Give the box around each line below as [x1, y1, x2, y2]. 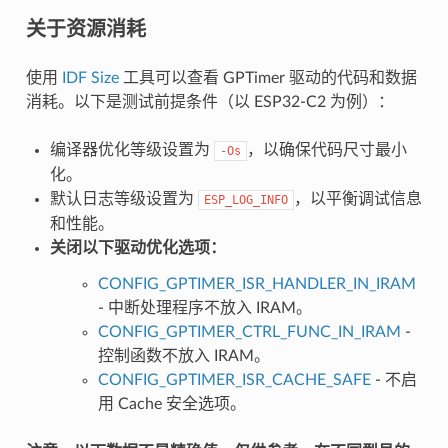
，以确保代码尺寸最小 [246, 142, 407, 159]
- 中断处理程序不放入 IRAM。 [97, 300, 312, 317]
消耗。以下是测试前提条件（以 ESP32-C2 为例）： [25, 94, 394, 111]
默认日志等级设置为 [49, 191, 198, 208]
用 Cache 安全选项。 [97, 396, 246, 413]
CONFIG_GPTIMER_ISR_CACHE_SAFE [97, 372, 371, 389]
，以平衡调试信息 [293, 191, 422, 208]
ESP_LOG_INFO [203, 193, 288, 208]
